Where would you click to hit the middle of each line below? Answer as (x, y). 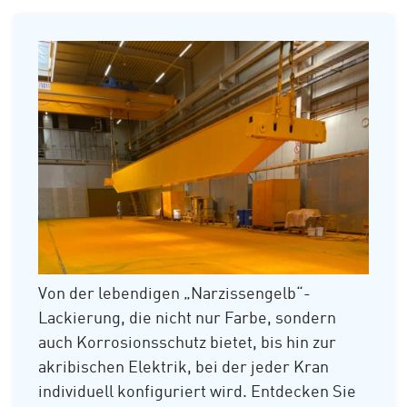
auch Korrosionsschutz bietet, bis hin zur (187, 344)
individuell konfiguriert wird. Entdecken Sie (197, 393)
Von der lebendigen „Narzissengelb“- (174, 295)
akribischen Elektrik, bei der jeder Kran (184, 368)
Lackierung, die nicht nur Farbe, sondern (187, 319)
